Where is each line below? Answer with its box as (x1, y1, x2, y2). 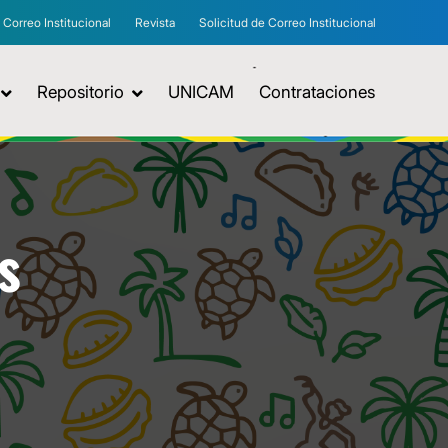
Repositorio (37, 82, 124, 102)
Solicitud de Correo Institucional (199, 15, 376, 30)
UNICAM (168, 82, 234, 102)
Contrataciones (259, 82, 375, 102)
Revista (135, 15, 175, 30)
